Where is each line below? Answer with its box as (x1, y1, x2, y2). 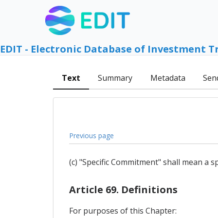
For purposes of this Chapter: (69, 205, 177, 216)
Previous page (69, 130, 114, 140)
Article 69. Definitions (69, 182, 178, 196)
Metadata (150, 73, 185, 84)
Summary (98, 73, 133, 84)
